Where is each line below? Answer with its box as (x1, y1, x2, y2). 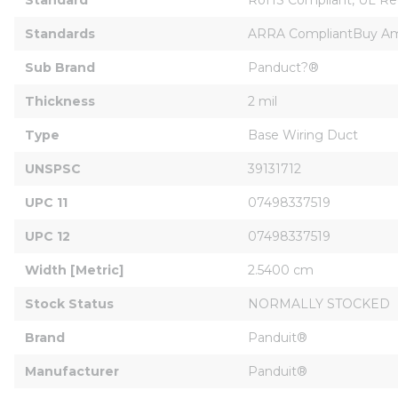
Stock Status (25, 295, 114, 312)
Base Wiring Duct (248, 126, 358, 143)
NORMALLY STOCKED (248, 295, 390, 312)
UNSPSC (25, 160, 81, 177)
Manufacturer (25, 362, 119, 379)
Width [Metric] (25, 261, 123, 278)
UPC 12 (25, 227, 70, 244)
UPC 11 (25, 194, 68, 211)
